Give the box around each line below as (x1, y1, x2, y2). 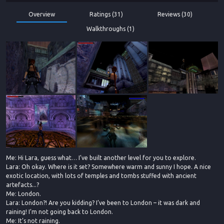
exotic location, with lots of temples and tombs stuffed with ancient (6, 172, 196, 179)
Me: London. (6, 190, 41, 197)
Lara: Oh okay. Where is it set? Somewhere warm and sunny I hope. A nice (6, 163, 211, 170)
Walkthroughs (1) (86, 25, 134, 32)
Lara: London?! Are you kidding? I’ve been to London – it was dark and (6, 199, 200, 206)
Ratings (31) (89, 11, 123, 18)
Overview (28, 11, 55, 18)
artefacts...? (6, 181, 39, 188)
